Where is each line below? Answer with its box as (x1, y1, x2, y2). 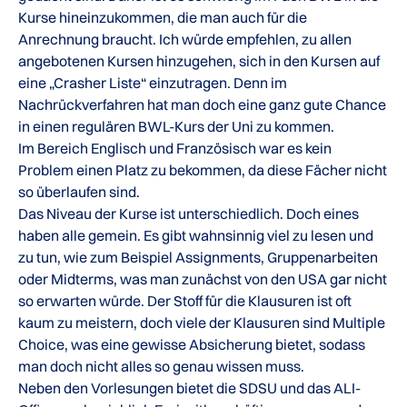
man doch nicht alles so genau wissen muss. (18, 356, 304, 375)
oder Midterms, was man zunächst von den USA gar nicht (18, 269, 387, 288)
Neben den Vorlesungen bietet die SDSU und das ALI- (18, 378, 361, 397)
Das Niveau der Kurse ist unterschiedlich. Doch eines (18, 203, 359, 223)
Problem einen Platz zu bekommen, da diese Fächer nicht (18, 160, 387, 179)
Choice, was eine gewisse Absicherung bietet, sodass (18, 334, 365, 353)
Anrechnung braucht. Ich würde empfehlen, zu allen (18, 29, 352, 48)
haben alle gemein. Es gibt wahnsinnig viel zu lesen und (18, 225, 373, 244)
